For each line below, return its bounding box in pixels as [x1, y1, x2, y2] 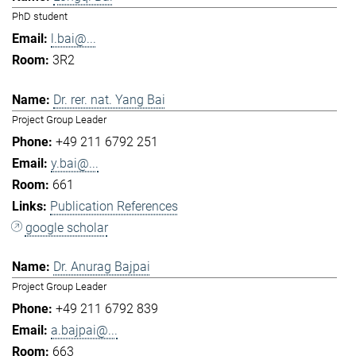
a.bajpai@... [51, 322, 118, 338]
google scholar [25, 219, 108, 235]
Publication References [50, 198, 178, 214]
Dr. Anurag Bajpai [53, 258, 150, 274]
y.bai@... [51, 155, 99, 171]
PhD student [12, 10, 68, 23]
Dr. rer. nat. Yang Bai [53, 91, 165, 107]
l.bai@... [51, 31, 96, 47]
